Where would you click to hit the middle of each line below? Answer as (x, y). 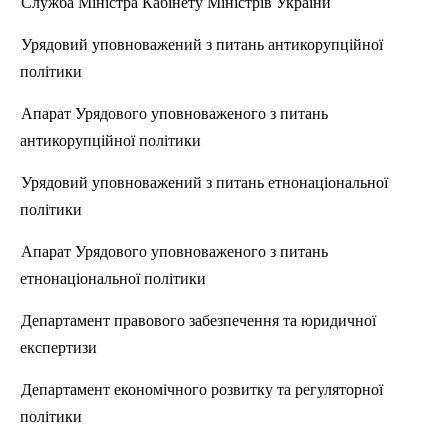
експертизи (58, 347)
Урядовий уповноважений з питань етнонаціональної (204, 182)
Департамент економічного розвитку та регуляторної (202, 389)
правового (149, 320)
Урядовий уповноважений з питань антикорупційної (202, 44)
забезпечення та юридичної (280, 320)
